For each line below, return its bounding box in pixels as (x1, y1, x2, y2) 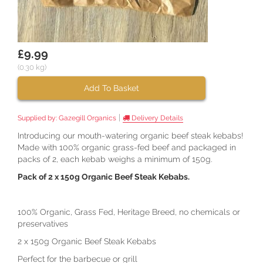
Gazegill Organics (59, 114, 116, 122)
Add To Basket (84, 83, 139, 93)
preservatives (18, 219, 68, 228)
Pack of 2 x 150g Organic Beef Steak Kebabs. (18, 172, 190, 181)
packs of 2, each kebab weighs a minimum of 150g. (18, 154, 214, 164)
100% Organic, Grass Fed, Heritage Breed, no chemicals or (18, 207, 240, 217)
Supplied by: (18, 114, 59, 122)
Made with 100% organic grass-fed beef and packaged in (18, 143, 236, 152)
